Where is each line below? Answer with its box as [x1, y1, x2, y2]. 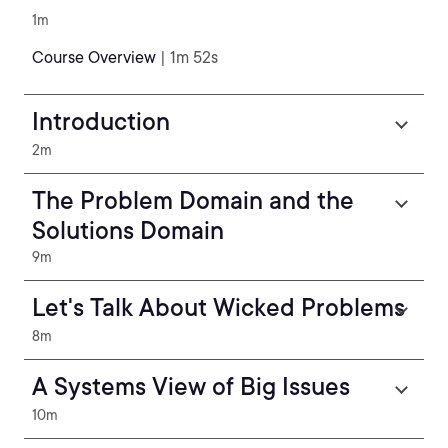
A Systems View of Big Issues [32, 372, 350, 401]
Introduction [32, 107, 170, 136]
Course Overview [32, 48, 156, 67]
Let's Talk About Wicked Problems [32, 293, 405, 322]
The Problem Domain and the [32, 186, 354, 215]
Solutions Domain [32, 216, 224, 245]
